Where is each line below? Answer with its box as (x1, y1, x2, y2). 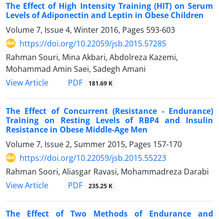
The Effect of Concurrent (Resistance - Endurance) (6, 105, 213, 116)
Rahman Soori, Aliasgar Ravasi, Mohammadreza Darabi (6, 166, 209, 177)
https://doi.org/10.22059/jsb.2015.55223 (20, 152, 166, 163)
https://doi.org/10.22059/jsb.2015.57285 (20, 38, 166, 49)
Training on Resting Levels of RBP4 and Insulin (6, 114, 213, 126)
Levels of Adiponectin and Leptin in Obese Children (6, 9, 204, 21)
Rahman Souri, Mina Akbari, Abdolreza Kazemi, (6, 51, 178, 63)
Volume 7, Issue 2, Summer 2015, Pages (6, 138, 153, 150)
